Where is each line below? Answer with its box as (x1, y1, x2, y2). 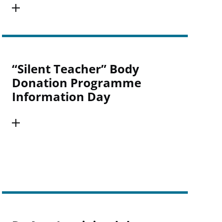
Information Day (11, 88, 111, 105)
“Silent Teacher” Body (11, 60, 139, 77)
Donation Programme (11, 74, 141, 91)
